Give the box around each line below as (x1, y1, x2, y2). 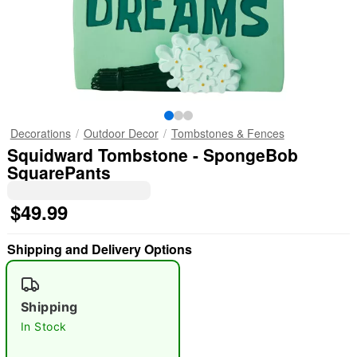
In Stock (20, 320, 67, 333)
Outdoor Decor (83, 125, 159, 141)
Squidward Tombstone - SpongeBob (6, 143, 298, 167)
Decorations (10, 125, 71, 141)
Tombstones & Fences (171, 125, 284, 141)
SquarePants (6, 160, 111, 184)
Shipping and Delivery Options (6, 240, 192, 258)
